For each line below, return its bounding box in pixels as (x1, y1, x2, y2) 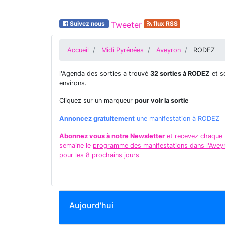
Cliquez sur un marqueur (59, 97, 135, 104)
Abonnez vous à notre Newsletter (59, 132, 165, 140)
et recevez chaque (165, 132, 222, 140)
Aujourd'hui (69, 200, 114, 210)
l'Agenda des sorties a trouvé (59, 70, 150, 77)
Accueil (67, 46, 89, 54)
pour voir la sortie (135, 97, 189, 104)
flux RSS (152, 20, 178, 27)
